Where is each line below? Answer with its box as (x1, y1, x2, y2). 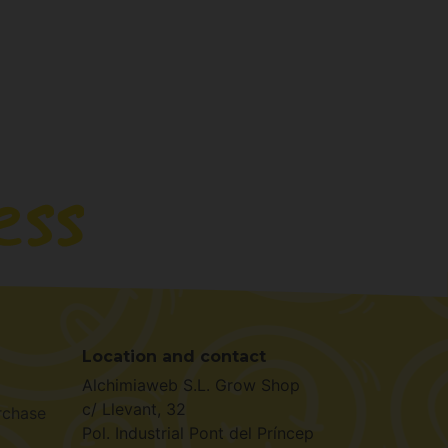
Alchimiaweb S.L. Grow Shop (82, 375, 300, 396)
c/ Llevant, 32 (82, 399, 186, 420)
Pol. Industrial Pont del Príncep (82, 423, 314, 444)
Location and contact (82, 347, 266, 367)
